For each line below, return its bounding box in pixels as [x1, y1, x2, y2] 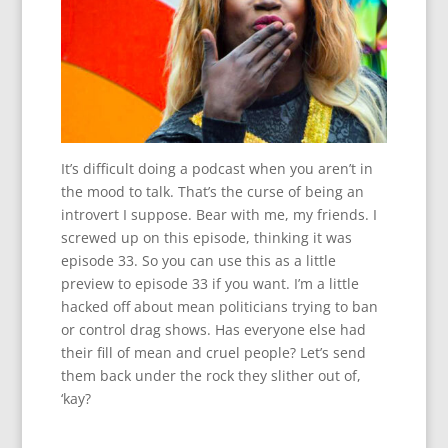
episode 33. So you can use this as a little [60, 250, 336, 270]
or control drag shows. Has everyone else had [60, 319, 366, 339]
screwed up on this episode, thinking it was [60, 227, 352, 247]
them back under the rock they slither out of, [60, 365, 361, 385]
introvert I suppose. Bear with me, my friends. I [60, 204, 377, 224]
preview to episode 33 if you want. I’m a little [60, 273, 359, 293]
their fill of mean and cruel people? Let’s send [60, 342, 366, 362]
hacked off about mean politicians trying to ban [60, 296, 378, 316]
